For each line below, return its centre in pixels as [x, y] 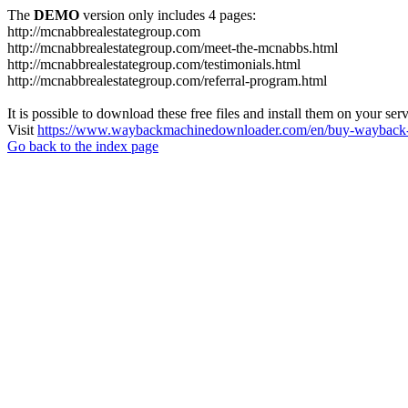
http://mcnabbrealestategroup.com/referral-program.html [167, 81]
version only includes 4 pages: [168, 15]
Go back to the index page [83, 146]
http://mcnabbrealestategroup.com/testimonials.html [154, 64]
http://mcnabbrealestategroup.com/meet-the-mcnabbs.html [173, 48]
